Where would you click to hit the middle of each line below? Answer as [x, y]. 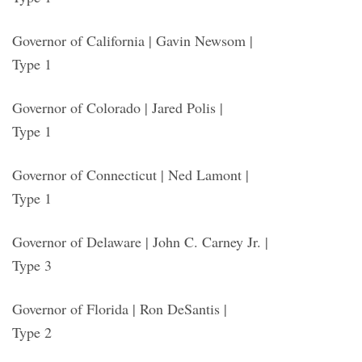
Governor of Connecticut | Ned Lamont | [130, 174]
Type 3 [32, 265]
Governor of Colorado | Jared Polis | [118, 107]
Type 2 [32, 332]
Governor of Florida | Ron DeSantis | [120, 308]
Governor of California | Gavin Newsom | [133, 40]
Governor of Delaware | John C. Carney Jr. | [140, 241]
